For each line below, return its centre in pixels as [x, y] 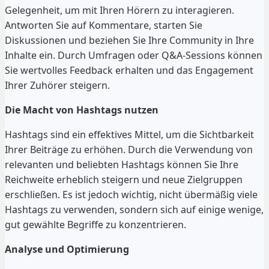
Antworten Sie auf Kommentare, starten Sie [104, 25]
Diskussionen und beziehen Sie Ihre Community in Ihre [129, 40]
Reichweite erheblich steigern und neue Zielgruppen [124, 179]
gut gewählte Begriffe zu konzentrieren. [95, 224]
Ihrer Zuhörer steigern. [57, 85]
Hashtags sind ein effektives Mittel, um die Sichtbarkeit [129, 134]
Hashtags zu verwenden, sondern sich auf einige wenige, [134, 209]
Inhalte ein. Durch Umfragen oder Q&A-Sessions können [134, 55]
